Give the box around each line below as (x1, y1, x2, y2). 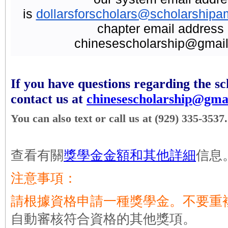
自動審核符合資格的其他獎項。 (11, 211, 196, 226)
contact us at (11, 92, 87, 106)
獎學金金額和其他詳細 (64, 148, 196, 163)
